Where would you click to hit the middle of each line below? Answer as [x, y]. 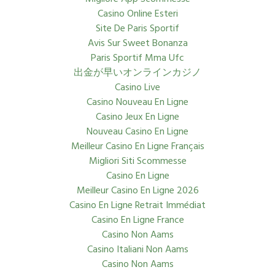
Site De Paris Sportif [137, 29]
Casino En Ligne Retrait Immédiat [137, 206]
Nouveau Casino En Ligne [137, 132]
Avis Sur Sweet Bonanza [137, 44]
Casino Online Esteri [137, 14]
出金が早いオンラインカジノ [137, 73]
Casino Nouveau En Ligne [137, 103]
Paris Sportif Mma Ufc [137, 58]
